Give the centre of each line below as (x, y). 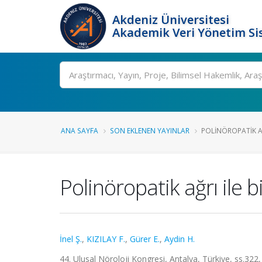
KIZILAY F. (106, 239)
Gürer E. (145, 239)
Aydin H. (180, 239)
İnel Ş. (71, 239)
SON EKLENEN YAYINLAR (150, 130)
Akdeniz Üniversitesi (171, 20)
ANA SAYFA (80, 130)
